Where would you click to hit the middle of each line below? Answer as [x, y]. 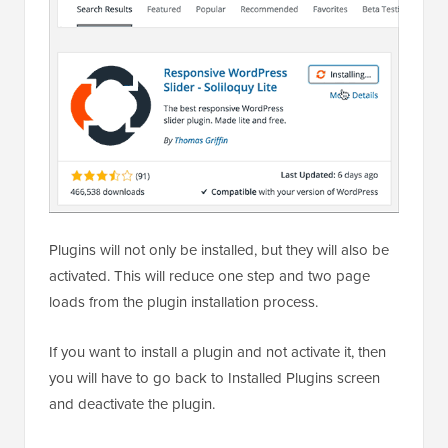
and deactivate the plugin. [132, 404]
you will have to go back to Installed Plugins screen [214, 378]
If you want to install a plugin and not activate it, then [217, 352]
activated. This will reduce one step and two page [209, 276]
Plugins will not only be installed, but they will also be [219, 250]
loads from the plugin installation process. [183, 302]
